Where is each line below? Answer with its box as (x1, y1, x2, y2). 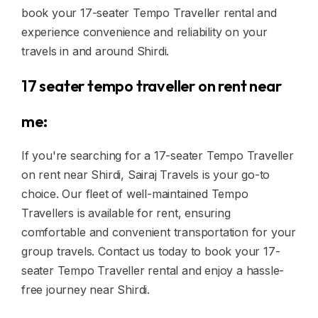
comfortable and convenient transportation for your (21, 225, 296, 239)
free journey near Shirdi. (21, 283, 150, 297)
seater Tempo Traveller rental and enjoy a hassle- (21, 263, 285, 278)
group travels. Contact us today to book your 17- (21, 244, 280, 258)
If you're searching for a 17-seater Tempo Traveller (21, 148, 294, 163)
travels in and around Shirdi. (21, 44, 170, 58)
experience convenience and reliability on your (21, 25, 268, 39)
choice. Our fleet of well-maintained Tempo (21, 187, 248, 201)
